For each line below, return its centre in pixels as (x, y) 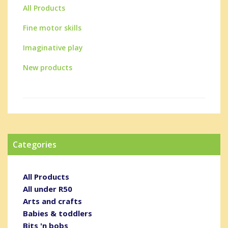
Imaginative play (53, 47)
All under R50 (48, 189)
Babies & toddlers (58, 213)
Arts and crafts (52, 201)
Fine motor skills (52, 27)
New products (48, 67)
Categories (35, 144)
